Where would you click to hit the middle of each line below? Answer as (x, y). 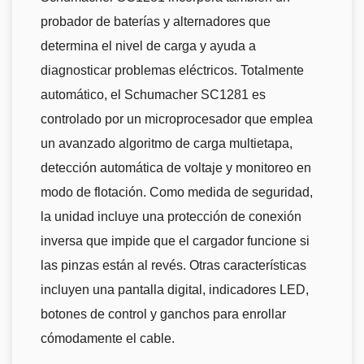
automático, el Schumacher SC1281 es (153, 95)
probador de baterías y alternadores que (156, 22)
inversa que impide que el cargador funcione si (175, 241)
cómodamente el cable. (108, 339)
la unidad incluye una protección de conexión (171, 217)
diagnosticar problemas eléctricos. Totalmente (172, 71)
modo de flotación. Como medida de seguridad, (177, 193)
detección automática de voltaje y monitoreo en (176, 168)
